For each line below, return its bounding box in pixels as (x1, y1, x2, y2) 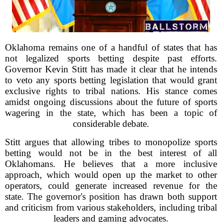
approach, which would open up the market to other (5, 169, 217, 180)
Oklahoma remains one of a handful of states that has (5, 42, 217, 53)
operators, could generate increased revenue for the (5, 180, 217, 191)
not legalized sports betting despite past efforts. (5, 53, 217, 63)
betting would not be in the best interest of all (5, 148, 217, 158)
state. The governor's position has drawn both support (5, 191, 217, 202)
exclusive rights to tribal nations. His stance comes (5, 86, 217, 96)
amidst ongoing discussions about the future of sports (5, 97, 217, 107)
